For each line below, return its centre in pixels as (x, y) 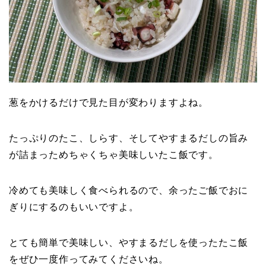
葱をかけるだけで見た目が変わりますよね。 (109, 103)
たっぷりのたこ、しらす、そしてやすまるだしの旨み (129, 138)
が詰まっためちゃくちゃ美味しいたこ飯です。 (114, 155)
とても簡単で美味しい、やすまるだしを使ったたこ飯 (129, 243)
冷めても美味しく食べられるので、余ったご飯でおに (129, 191)
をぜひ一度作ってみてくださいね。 (89, 259)
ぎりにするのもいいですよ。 (74, 207)
